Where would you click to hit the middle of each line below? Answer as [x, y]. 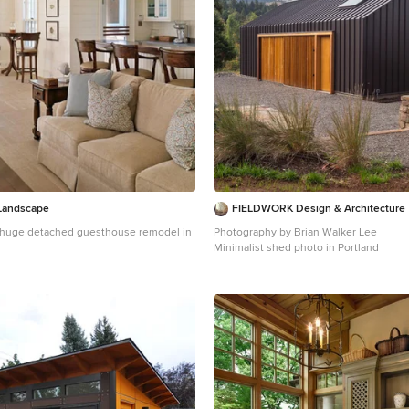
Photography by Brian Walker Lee [295, 233]
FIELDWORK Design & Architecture [319, 209]
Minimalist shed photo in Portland [296, 248]
